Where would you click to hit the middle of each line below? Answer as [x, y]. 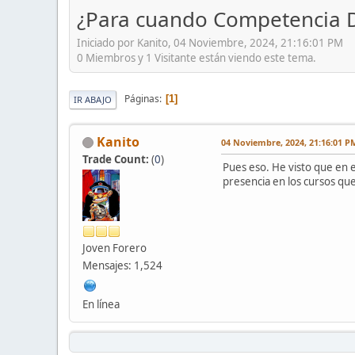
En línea [101, 304]
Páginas [142, 99]
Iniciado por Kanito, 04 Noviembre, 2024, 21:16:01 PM [210, 42]
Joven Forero [115, 248]
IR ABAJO [93, 99]
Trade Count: [117, 159]
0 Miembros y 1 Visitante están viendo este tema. [197, 57]
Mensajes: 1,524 [122, 265]
